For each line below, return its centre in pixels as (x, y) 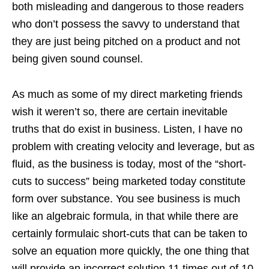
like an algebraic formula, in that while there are (125, 216)
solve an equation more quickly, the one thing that (131, 251)
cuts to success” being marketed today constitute (129, 182)
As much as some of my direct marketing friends (127, 95)
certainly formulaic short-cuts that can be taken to (130, 234)
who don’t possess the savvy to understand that (126, 24)
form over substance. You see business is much (126, 199)
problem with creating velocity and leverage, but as (133, 147)
